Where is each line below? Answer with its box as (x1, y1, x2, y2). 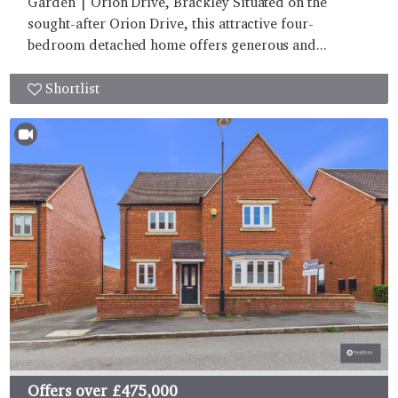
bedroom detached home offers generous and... (28, 36, 328, 54)
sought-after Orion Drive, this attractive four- (28, 15, 314, 33)
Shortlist (45, 80, 99, 98)
